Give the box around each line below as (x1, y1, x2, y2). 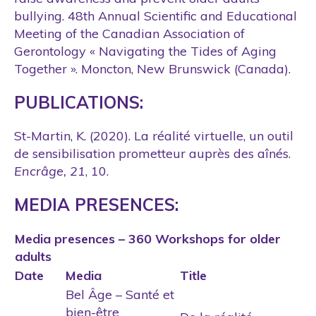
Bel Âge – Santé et (66, 286, 174, 303)
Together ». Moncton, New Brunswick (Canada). (14, 60, 291, 77)
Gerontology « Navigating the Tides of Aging (14, 42, 276, 59)
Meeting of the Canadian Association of (14, 25, 245, 42)
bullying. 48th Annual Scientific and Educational (14, 7, 297, 24)
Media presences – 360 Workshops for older (15, 230, 281, 247)
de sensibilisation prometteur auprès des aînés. (14, 145, 291, 162)
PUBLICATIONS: (14, 91, 143, 113)
